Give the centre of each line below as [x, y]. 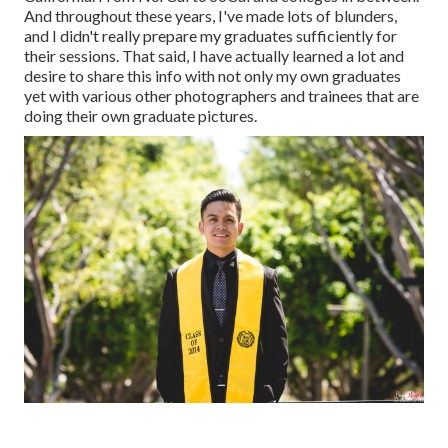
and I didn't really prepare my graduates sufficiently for [210, 36]
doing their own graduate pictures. [140, 116]
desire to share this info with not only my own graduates [212, 76]
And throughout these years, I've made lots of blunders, [210, 16]
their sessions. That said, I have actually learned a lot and [214, 56]
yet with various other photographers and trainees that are [221, 96]
